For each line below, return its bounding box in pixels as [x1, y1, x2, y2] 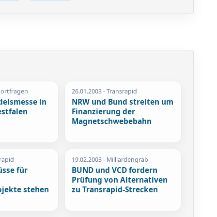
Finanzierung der [72, 107, 136, 117]
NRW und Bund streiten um [72, 97, 174, 108]
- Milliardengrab [102, 155, 149, 164]
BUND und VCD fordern [72, 165, 158, 175]
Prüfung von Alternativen [72, 174, 168, 185]
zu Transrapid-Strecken [72, 184, 158, 195]
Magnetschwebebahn [72, 116, 152, 127]
